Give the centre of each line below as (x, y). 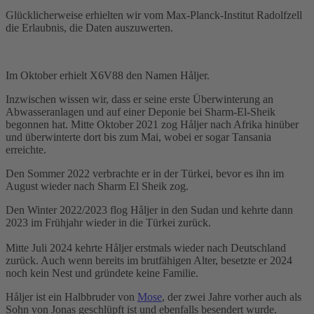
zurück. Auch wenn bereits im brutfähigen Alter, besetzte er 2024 (149, 260)
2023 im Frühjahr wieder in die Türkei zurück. (108, 222)
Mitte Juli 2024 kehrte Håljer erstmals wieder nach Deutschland (146, 247)
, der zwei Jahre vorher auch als (232, 296)
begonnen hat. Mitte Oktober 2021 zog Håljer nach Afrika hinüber (152, 124)
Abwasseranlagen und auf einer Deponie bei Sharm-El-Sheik (141, 111)
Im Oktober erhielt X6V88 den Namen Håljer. (108, 75)
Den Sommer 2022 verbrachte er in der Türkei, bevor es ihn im (145, 173)
